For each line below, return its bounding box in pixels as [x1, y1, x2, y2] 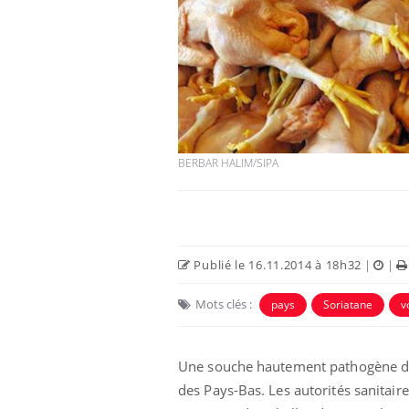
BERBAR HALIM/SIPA [178, 154, 278, 171]
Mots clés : [195, 295, 252, 312]
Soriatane [323, 296, 372, 312]
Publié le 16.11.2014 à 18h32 [190, 256, 362, 273]
